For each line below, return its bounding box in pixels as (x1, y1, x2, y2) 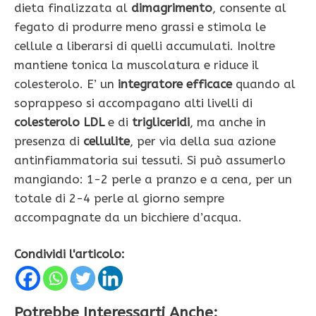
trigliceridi (132, 114, 190, 129)
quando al (232, 76, 296, 91)
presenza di (14, 133, 80, 148)
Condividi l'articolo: (14, 247, 125, 262)
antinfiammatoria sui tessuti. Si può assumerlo (14, 152, 286, 167)
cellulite (80, 133, 130, 148)
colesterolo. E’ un (14, 76, 118, 91)
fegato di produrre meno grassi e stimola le (14, 19, 266, 34)
